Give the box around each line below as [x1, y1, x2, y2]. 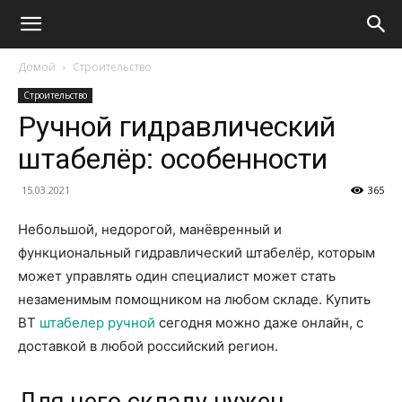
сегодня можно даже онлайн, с [155, 314, 363, 331]
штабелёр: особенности [18, 142, 328, 176]
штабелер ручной [39, 314, 155, 331]
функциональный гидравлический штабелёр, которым [18, 244, 375, 261]
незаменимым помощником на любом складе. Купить [18, 291, 371, 308]
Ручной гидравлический [18, 109, 336, 144]
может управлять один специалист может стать [18, 267, 336, 284]
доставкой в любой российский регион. [18, 337, 278, 354]
